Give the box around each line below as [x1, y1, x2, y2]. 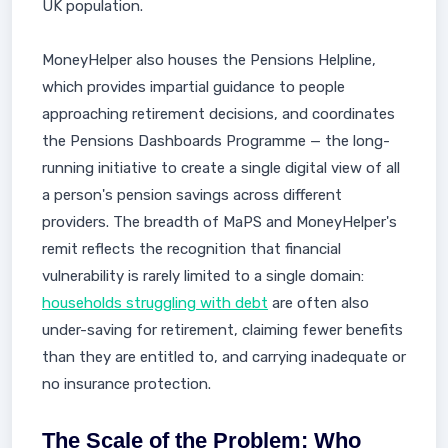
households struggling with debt [42, 294, 268, 312]
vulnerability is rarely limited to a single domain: [42, 267, 364, 285]
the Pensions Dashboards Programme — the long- [42, 132, 390, 150]
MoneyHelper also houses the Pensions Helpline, [42, 51, 376, 69]
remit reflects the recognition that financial [42, 240, 341, 258]
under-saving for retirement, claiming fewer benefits [42, 321, 403, 339]
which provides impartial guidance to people [42, 78, 345, 96]
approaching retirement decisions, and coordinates [42, 105, 395, 123]
